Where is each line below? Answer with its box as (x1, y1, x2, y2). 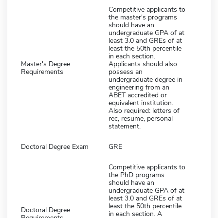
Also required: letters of (109, 106, 180, 115)
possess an (109, 67, 143, 76)
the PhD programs (109, 170, 164, 180)
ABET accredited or (109, 90, 167, 100)
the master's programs (109, 12, 177, 22)
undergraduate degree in (109, 74, 182, 84)
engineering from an (109, 82, 169, 92)
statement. (109, 121, 141, 131)
